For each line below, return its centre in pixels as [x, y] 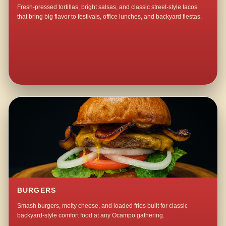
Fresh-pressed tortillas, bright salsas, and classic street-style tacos [107, 7]
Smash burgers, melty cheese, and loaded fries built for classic [103, 206]
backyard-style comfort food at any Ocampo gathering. [91, 216]
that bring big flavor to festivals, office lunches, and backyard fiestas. [110, 17]
